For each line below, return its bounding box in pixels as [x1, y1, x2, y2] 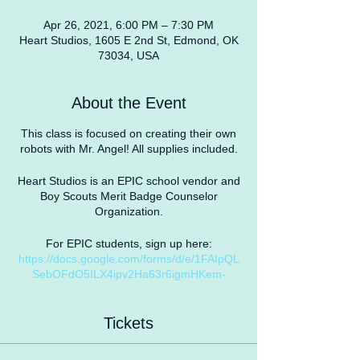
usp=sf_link [100, 298, 157, 311]
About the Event [71, 94, 186, 112]
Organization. [94, 205, 163, 218]
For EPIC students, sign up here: [45, 237, 212, 250]
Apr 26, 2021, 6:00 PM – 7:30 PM [43, 18, 214, 31]
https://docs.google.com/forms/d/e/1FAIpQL [18, 252, 239, 265]
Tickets [104, 314, 153, 332]
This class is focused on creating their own [21, 127, 236, 140]
